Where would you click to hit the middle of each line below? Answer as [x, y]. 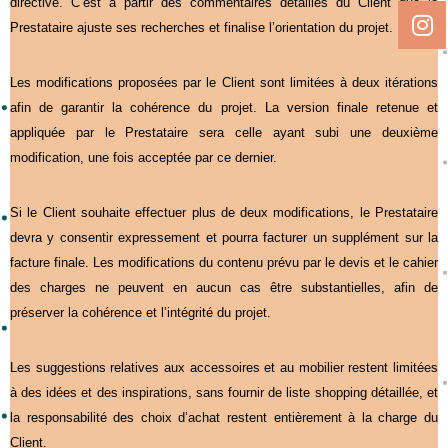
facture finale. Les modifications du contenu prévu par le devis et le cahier [224, 262]
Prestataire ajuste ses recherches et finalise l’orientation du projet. [201, 27]
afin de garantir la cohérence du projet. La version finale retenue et [224, 107]
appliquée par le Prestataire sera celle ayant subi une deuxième [224, 132]
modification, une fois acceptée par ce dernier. [143, 157]
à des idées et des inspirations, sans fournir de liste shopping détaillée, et [224, 392]
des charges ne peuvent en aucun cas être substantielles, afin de [224, 287]
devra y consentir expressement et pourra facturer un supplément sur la [224, 237]
